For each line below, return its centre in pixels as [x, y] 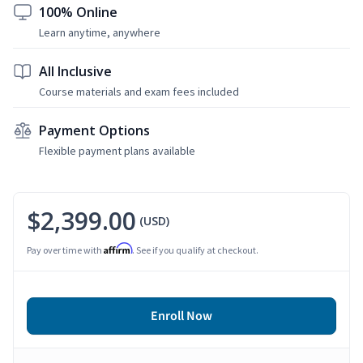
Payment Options [94, 130]
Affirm [118, 248]
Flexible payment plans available [117, 150]
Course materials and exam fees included [139, 91]
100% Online [78, 12]
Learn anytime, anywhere [100, 32]
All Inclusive [75, 71]
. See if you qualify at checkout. [195, 250]
